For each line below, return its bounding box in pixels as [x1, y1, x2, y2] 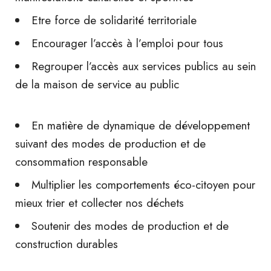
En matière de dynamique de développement [31, 117, 250, 134]
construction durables [15, 236, 118, 252]
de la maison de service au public [15, 76, 179, 93]
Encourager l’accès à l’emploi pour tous [31, 35, 223, 51]
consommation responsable [15, 154, 148, 170]
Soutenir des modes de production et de [31, 218, 229, 234]
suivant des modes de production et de [15, 135, 206, 152]
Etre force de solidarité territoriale [31, 12, 197, 28]
